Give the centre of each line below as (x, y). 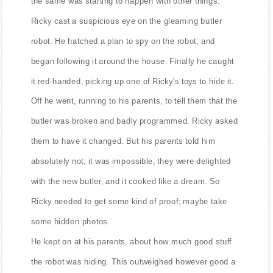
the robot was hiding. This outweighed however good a (133, 261)
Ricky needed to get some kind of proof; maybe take (129, 201)
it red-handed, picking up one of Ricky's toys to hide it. (133, 81)
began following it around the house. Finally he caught (133, 61)
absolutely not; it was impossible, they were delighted (131, 161)
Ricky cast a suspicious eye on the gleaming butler (126, 21)
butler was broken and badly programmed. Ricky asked (134, 121)
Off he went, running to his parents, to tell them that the (134, 101)
